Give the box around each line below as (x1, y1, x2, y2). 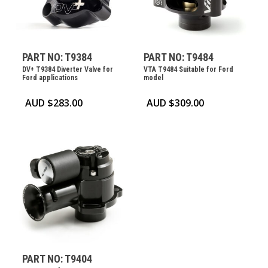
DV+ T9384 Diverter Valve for (22, 65, 113, 74)
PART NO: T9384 (22, 50, 92, 63)
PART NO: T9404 (22, 252, 92, 265)
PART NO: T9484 (144, 50, 214, 63)
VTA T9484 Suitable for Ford (144, 65, 234, 74)
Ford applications (22, 73, 78, 82)
